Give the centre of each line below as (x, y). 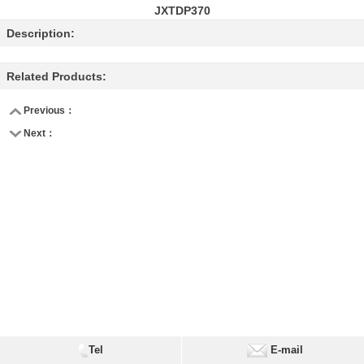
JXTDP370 (182, 11)
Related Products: (56, 76)
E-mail (285, 350)
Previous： (48, 110)
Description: (41, 33)
